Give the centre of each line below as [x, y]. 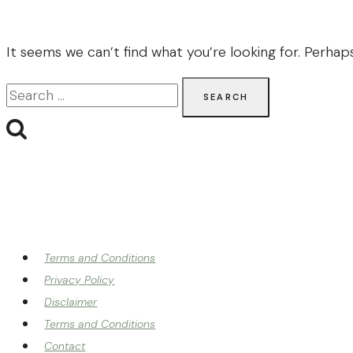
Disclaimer [71, 302]
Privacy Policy [80, 280]
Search [28, 87]
